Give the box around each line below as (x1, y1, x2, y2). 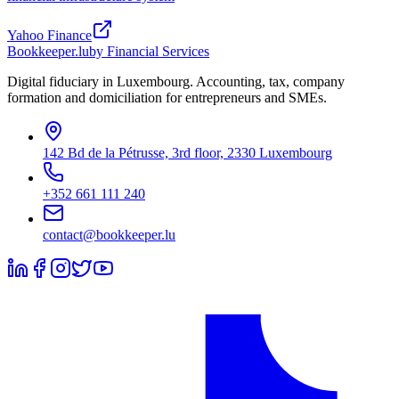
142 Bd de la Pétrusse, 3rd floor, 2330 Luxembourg (43, 145, 332, 161)
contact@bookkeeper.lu (43, 227, 175, 243)
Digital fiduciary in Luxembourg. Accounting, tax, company (7, 74, 345, 90)
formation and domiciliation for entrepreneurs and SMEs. (7, 90, 327, 106)
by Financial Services (89, 44, 209, 60)
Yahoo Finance (7, 28, 92, 44)
